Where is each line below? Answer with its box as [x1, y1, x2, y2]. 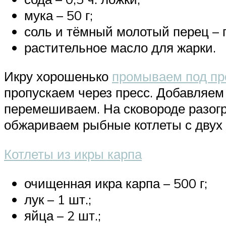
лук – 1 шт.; [24, 191, 91, 207]
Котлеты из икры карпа [4, 146, 142, 162]
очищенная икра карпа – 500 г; [24, 175, 207, 191]
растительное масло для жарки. [24, 39, 216, 55]
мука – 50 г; [24, 7, 93, 23]
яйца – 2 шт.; [24, 207, 101, 223]
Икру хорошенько [4, 68, 112, 85]
